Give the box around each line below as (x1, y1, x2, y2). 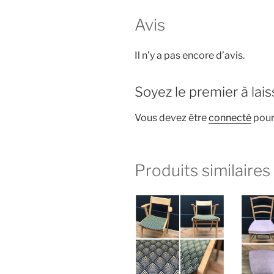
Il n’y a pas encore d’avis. (135, 49, 245, 61)
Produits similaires (135, 161, 270, 180)
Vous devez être (135, 112, 209, 124)
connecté (209, 112, 251, 124)
